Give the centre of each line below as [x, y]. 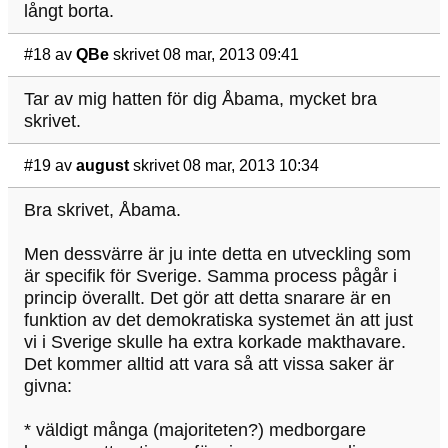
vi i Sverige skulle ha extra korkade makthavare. [215, 342]
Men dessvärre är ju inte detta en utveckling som [217, 254]
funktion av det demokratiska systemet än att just [218, 320]
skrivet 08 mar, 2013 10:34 [226, 165]
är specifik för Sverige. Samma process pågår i [210, 276]
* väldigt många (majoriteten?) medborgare [195, 430]
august [102, 165]
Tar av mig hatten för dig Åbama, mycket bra [200, 99]
